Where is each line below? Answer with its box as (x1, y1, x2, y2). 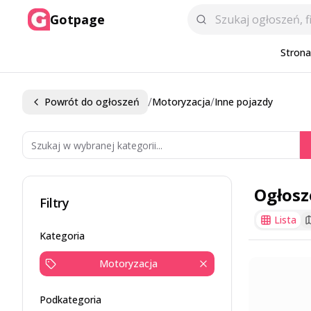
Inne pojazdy (215, 95, 273, 108)
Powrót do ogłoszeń (44, 95, 140, 108)
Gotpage (50, 11, 105, 28)
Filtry (40, 194, 69, 211)
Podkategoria (40, 293, 101, 306)
